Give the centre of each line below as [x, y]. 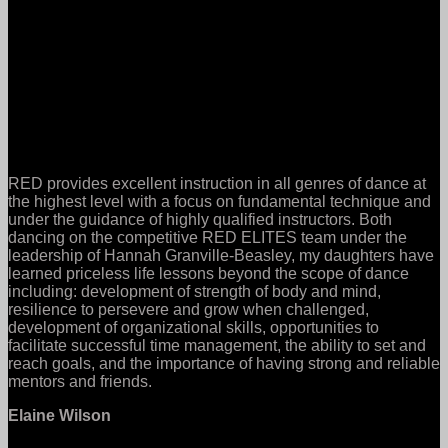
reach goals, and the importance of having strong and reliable [224, 363]
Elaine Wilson [59, 415]
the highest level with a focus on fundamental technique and [219, 201]
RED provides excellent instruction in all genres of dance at [217, 183]
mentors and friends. [80, 381]
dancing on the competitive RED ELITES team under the [207, 237]
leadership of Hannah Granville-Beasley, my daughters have [221, 255]
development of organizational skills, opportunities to [193, 327]
